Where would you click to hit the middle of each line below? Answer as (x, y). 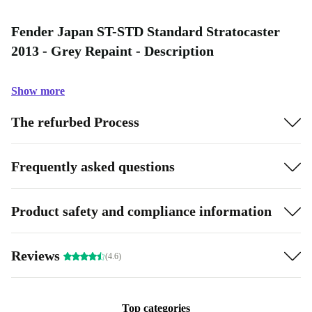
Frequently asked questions (93, 166)
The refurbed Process (75, 122)
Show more (38, 91)
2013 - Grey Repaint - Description (112, 51)
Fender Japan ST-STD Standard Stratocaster (146, 31)
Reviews (37, 255)
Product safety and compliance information (141, 211)
